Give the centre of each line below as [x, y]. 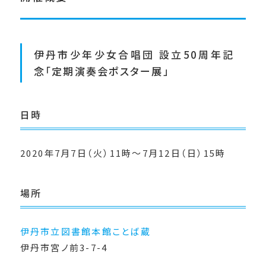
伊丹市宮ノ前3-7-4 [64, 247]
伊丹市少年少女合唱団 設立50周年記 [134, 54]
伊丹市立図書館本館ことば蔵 [85, 231]
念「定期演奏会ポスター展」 [102, 71]
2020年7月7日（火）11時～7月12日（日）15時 [123, 153]
